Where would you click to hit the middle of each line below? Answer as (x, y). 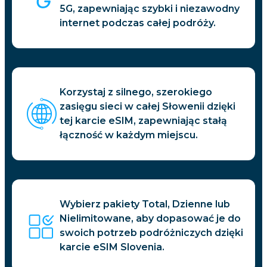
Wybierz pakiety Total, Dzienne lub (145, 204)
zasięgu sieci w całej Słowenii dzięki (148, 107)
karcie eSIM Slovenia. (112, 247)
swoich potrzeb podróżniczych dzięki (151, 233)
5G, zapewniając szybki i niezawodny (150, 9)
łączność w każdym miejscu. (129, 135)
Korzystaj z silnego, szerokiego (136, 92)
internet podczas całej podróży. (138, 23)
